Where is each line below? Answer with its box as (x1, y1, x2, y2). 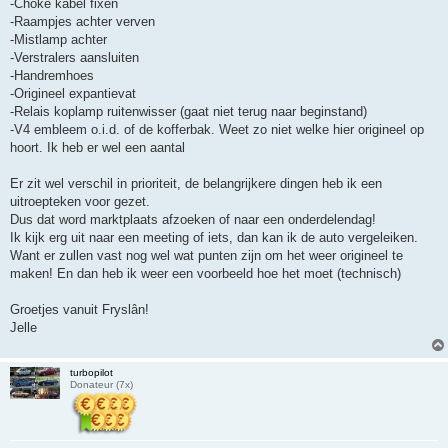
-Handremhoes (10, 68, 94, 84)
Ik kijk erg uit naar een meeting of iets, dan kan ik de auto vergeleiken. (10, 230, 418, 246)
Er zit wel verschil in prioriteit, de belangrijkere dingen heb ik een (10, 176, 382, 192)
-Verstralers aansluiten (10, 50, 139, 66)
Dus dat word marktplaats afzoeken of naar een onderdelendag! (10, 212, 376, 228)
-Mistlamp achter (10, 32, 107, 48)
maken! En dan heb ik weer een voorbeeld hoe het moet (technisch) (10, 266, 401, 282)
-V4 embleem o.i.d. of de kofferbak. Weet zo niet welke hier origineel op (10, 122, 424, 138)
